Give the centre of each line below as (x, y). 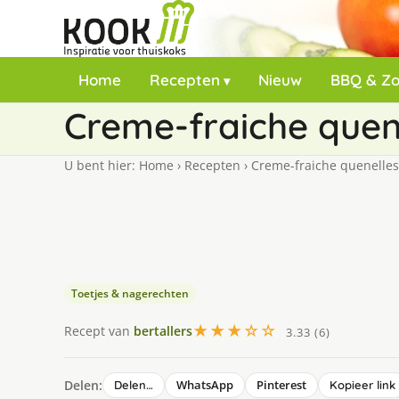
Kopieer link (362, 385)
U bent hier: (102, 165)
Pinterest (281, 385)
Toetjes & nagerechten (130, 293)
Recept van (99, 330)
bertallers (163, 330)
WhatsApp (205, 385)
